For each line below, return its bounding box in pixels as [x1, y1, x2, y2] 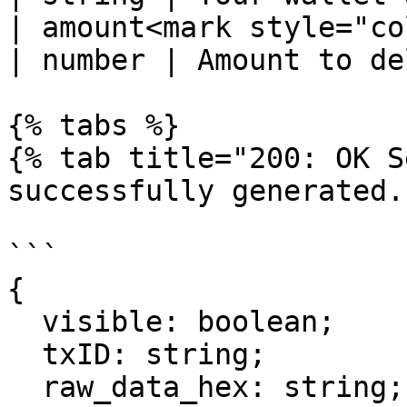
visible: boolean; [7, 305, 42, 338]
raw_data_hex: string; [7, 371, 42, 403]
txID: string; [7, 338, 42, 371]
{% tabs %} [7, 109, 180, 142]
